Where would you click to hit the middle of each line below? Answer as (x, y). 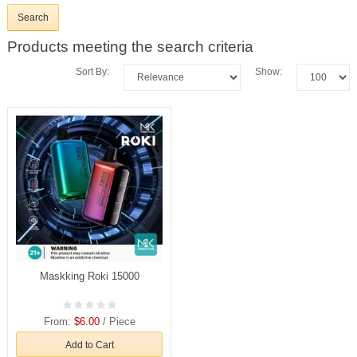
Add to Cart (89, 345)
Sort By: (92, 72)
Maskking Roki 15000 (89, 277)
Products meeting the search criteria (130, 47)
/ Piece (117, 322)
